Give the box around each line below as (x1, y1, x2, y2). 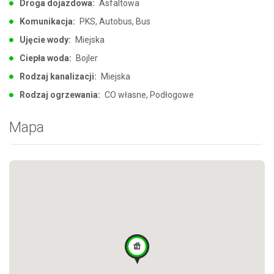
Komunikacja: (20, 16, 75, 26)
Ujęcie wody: (20, 34, 71, 45)
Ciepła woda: (20, 53, 72, 63)
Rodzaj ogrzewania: (20, 89, 100, 100)
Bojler (74, 53, 98, 63)
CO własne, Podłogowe (103, 89, 194, 100)
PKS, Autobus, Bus (78, 16, 150, 26)
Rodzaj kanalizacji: (20, 71, 97, 81)
